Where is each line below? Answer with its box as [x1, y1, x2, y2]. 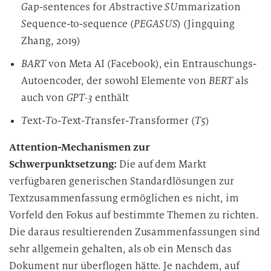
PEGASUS [133, 18, 178, 30]
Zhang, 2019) [21, 34, 81, 47]
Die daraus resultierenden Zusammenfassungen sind [9, 226, 261, 238]
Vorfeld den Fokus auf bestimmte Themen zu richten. [9, 209, 260, 221]
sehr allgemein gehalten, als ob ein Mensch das [9, 243, 232, 255]
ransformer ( [134, 114, 195, 127]
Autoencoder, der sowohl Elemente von [21, 74, 209, 87]
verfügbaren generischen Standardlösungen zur [9, 175, 234, 188]
